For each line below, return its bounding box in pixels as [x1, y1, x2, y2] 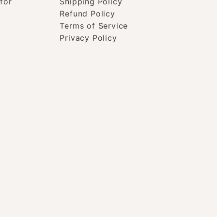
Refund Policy [60, 9, 115, 19]
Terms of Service [60, 21, 128, 31]
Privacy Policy [60, 33, 117, 43]
